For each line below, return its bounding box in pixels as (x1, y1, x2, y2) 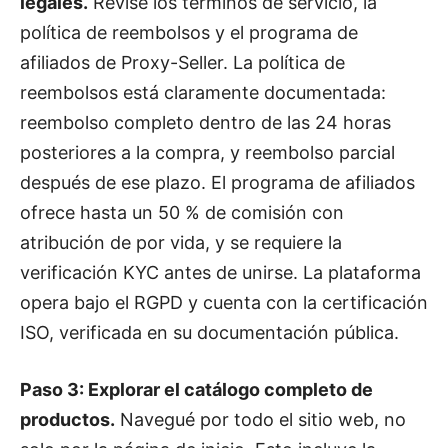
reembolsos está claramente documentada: (20, 81, 386, 103)
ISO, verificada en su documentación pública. (20, 321, 399, 343)
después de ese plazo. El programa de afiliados (20, 171, 415, 193)
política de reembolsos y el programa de (20, 21, 358, 43)
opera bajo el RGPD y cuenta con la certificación (20, 291, 428, 313)
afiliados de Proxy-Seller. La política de (20, 51, 345, 73)
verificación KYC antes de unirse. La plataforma (20, 261, 421, 283)
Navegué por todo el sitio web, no (115, 408, 406, 430)
